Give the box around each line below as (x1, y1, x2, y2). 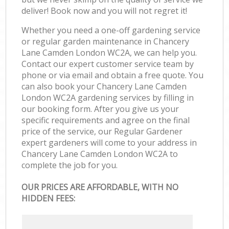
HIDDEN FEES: (21, 193, 76, 204)
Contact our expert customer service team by (21, 58, 194, 70)
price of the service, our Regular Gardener (21, 125, 183, 137)
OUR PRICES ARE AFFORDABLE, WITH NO (21, 181, 179, 193)
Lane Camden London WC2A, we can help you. (21, 47, 197, 58)
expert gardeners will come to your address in (21, 136, 197, 148)
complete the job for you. (21, 159, 118, 171)
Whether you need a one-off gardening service (21, 24, 201, 36)
